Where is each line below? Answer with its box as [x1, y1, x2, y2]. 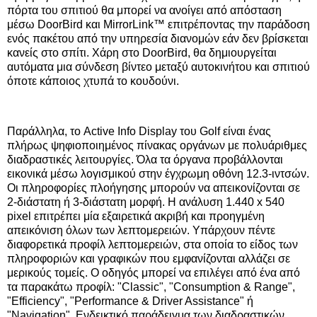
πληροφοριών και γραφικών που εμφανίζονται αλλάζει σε [7, 253, 290, 265]
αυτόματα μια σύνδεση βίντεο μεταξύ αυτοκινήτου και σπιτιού [7, 60, 310, 73]
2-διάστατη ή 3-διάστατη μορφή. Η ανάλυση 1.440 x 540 [7, 196, 284, 209]
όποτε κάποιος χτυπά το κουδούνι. [7, 74, 179, 87]
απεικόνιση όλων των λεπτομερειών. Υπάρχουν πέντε [7, 224, 275, 237]
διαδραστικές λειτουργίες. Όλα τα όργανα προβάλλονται [7, 154, 283, 166]
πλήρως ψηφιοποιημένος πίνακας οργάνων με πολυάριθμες [7, 139, 307, 152]
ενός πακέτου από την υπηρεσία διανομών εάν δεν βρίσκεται [7, 32, 309, 45]
